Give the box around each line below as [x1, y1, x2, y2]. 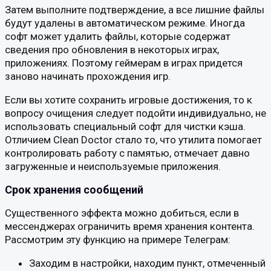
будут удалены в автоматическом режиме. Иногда [5, 16, 245, 29]
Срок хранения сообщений [5, 183, 143, 196]
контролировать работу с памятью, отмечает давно [5, 146, 250, 159]
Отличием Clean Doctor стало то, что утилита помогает [5, 133, 262, 146]
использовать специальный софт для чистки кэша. [5, 120, 246, 132]
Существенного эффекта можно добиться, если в [5, 206, 239, 219]
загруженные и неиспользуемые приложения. [5, 160, 221, 172]
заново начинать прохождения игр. [5, 70, 171, 82]
